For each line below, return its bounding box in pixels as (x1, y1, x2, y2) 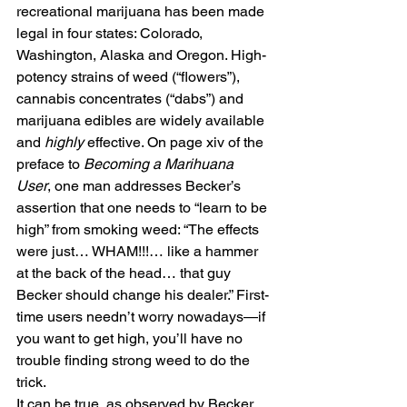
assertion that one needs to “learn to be (16, 199, 271, 216)
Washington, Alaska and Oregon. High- (16, 46, 266, 64)
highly (45, 134, 84, 151)
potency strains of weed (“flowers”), (16, 68, 243, 85)
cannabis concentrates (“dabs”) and (16, 90, 247, 107)
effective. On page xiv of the (84, 134, 267, 151)
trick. (16, 373, 46, 391)
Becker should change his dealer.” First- (16, 286, 269, 303)
